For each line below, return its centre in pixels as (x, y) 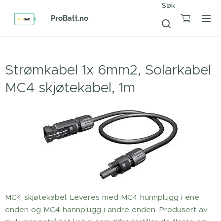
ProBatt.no (70, 18)
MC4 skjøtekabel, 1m (70, 88)
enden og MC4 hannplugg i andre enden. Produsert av (106, 209)
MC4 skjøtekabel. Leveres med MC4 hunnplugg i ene (102, 197)
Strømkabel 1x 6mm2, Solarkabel (108, 70)
